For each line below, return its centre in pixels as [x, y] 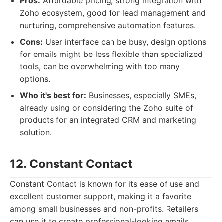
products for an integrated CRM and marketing [108, 120]
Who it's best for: [53, 95]
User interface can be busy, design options [124, 42]
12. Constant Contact [71, 164]
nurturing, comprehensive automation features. [108, 25]
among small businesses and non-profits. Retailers [104, 209]
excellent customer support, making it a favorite [101, 196]
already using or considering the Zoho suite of [107, 108]
